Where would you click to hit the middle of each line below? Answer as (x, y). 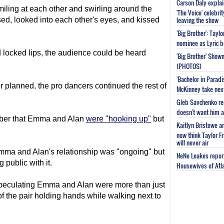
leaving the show (197, 19)
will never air (192, 141)
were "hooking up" (118, 119)
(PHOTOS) (189, 65)
